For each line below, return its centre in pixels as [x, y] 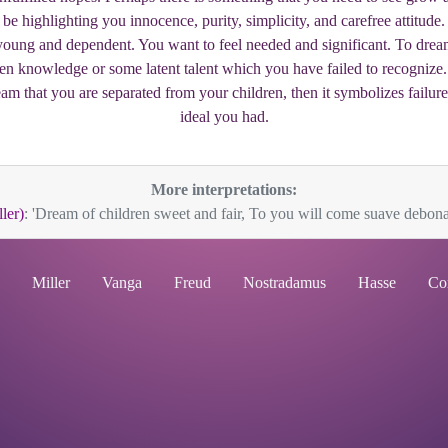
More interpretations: [224, 189]
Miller [51, 282]
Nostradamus [284, 282]
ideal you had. [224, 116]
